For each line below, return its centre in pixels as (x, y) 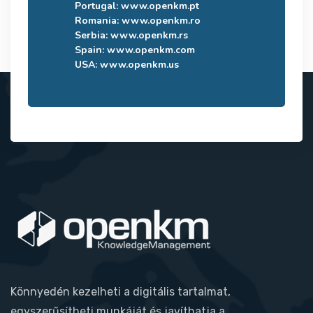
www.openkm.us (139, 64)
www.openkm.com (151, 50)
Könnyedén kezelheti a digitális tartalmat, (121, 291)
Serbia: (93, 35)
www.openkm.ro (161, 20)
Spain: (91, 50)
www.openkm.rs (149, 35)
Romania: (98, 20)
